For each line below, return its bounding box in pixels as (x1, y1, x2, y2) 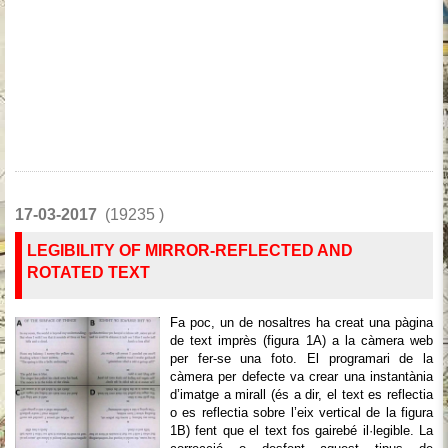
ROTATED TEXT (27, 264, 150, 281)
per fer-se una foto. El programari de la (170, 351, 433, 366)
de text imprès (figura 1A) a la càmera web (170, 333, 433, 348)
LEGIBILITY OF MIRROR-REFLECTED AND (27, 242, 353, 259)
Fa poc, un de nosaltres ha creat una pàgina (170, 315, 433, 330)
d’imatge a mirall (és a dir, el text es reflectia (170, 387, 433, 402)
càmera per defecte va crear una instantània (170, 369, 433, 384)
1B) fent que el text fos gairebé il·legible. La (170, 423, 433, 438)
